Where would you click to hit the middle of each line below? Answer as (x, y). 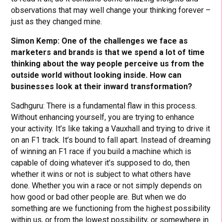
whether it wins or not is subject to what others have (101, 174)
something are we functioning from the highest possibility (111, 208)
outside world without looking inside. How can (96, 75)
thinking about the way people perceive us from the (108, 63)
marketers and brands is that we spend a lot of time (108, 52)
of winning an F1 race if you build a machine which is (101, 151)
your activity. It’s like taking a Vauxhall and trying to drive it (111, 128)
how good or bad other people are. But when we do (99, 197)
